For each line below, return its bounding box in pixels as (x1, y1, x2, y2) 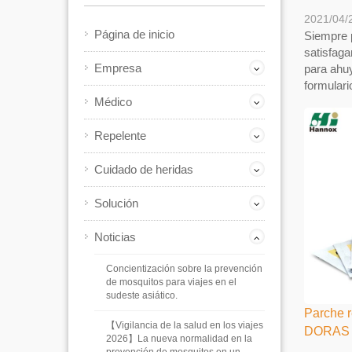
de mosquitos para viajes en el (106, 277, 236, 288)
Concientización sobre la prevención (106, 263, 262, 274)
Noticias (94, 230, 136, 244)
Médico (94, 95, 132, 108)
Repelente (94, 129, 146, 142)
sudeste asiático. (106, 290, 178, 301)
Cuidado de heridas (94, 163, 193, 176)
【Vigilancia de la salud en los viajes (106, 320, 263, 331)
